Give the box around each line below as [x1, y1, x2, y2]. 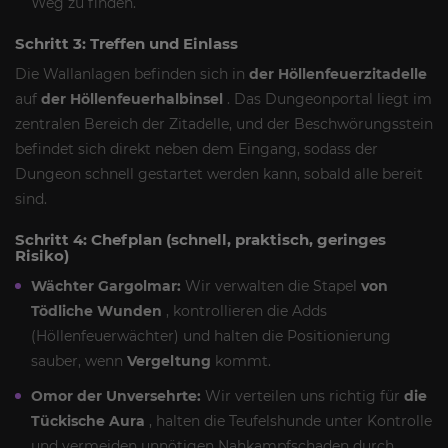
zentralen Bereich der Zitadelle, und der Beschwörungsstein [15, 114, 433, 133]
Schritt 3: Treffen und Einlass [15, 33, 238, 53]
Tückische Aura [31, 411, 145, 430]
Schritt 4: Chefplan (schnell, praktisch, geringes [15, 229, 386, 249]
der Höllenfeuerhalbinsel [41, 89, 223, 108]
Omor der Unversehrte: [31, 386, 201, 405]
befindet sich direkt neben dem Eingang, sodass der [15, 139, 378, 158]
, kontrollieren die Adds [162, 301, 327, 320]
